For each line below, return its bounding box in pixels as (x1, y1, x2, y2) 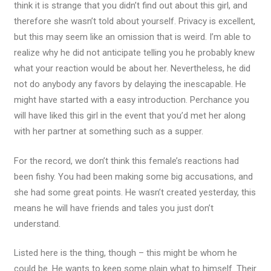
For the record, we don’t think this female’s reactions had (13, 155, 239, 166)
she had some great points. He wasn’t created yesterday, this (13, 186, 256, 198)
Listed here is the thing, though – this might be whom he (13, 247, 237, 258)
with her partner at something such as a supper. (13, 126, 203, 137)
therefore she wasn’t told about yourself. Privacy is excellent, (13, 16, 255, 27)
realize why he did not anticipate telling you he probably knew (13, 47, 255, 58)
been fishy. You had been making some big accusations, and (13, 171, 253, 182)
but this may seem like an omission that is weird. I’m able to (13, 31, 251, 42)
